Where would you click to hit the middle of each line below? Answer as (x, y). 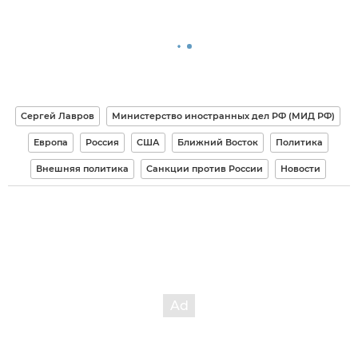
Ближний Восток (217, 142)
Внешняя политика (82, 168)
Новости (300, 168)
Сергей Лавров (58, 115)
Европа (50, 142)
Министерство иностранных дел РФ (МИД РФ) (223, 115)
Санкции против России (204, 168)
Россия (102, 142)
